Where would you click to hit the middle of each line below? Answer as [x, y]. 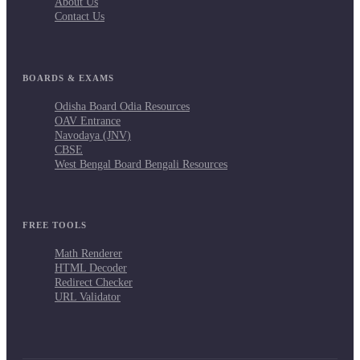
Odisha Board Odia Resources [122, 106]
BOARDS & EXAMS [68, 78]
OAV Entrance [88, 121]
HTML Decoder [91, 268]
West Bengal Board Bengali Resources [141, 164]
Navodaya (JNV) [93, 135]
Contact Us [80, 17]
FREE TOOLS [55, 225]
